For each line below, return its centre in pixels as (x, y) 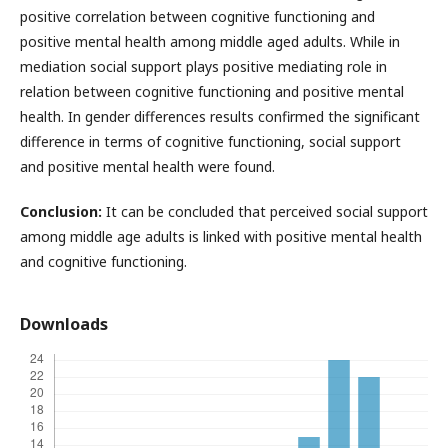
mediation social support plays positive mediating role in (203, 67)
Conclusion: (63, 212)
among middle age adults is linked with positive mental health (221, 237)
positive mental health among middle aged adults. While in (210, 42)
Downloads (64, 324)
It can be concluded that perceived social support (267, 212)
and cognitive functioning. (103, 262)
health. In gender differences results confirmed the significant (220, 117)
